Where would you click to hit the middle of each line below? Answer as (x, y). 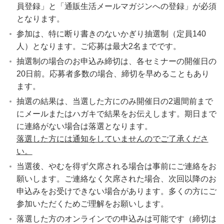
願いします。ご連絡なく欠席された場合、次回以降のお (116, 179)
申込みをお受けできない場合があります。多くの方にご (116, 191)
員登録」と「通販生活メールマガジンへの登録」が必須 (116, 6)
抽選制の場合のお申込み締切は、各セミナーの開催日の (116, 61)
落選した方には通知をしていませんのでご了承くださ (112, 139)
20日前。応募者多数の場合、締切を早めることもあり (113, 74)
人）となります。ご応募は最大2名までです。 (98, 46)
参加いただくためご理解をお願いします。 (92, 204)
